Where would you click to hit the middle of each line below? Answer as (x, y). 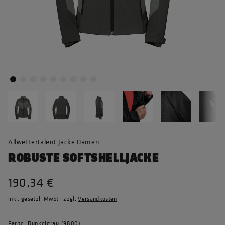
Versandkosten (97, 199)
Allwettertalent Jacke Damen (54, 141)
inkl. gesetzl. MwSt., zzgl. (43, 199)
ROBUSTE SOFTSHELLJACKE (84, 158)
